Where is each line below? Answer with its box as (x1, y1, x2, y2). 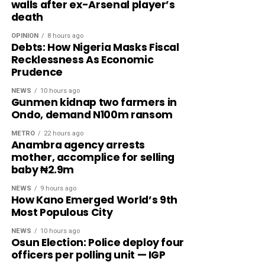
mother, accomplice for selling (11, 150, 175, 164)
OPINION (11, 31, 38, 40)
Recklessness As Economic (11, 52, 154, 67)
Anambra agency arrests (11, 137, 145, 152)
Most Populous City (11, 205, 113, 219)
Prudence (11, 64, 63, 79)
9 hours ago (40, 184, 76, 192)
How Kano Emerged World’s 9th (11, 192, 177, 207)
